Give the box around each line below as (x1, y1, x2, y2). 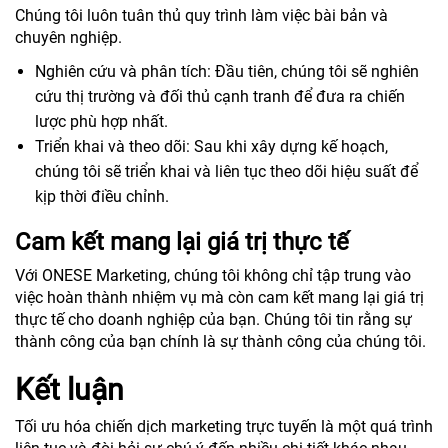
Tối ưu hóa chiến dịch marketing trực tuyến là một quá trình (15, 416, 433, 436)
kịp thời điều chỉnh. (35, 186, 169, 206)
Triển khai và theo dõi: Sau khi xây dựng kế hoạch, (35, 136, 388, 156)
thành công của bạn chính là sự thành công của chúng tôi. (15, 331, 426, 351)
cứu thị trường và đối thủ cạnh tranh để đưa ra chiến (35, 86, 405, 106)
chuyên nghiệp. (15, 27, 122, 47)
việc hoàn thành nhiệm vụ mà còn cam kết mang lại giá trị (15, 287, 424, 307)
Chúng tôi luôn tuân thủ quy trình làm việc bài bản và (15, 5, 388, 25)
